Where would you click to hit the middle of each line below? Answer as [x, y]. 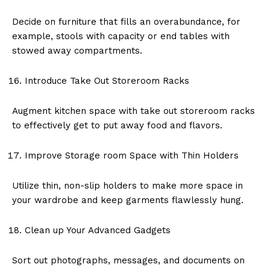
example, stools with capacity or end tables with [121, 36]
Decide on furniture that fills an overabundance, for [126, 21]
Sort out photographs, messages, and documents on [128, 260]
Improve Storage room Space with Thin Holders [132, 155]
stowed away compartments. [77, 50]
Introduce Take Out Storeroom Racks [107, 80]
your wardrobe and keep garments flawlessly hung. [128, 200]
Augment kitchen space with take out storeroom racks [133, 111]
